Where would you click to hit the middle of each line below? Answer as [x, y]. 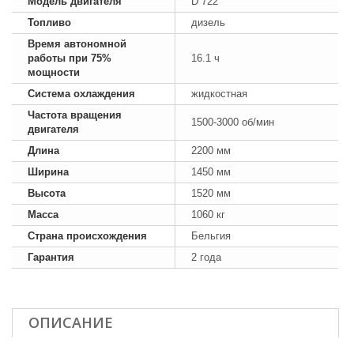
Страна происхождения [87, 235]
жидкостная [219, 93]
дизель [208, 22]
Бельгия [211, 235]
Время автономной [77, 43]
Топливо [49, 22]
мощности [54, 72]
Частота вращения [75, 115]
